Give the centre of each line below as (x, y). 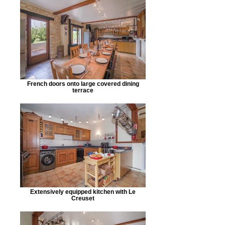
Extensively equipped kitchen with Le (83, 192)
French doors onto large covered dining (83, 84)
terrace (83, 90)
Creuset (83, 198)
